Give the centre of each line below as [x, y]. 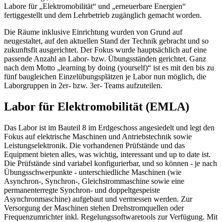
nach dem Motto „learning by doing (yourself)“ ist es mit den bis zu [109, 67]
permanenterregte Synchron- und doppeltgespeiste [82, 190]
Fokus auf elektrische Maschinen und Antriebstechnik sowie [98, 136]
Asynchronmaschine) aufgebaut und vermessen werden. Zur [98, 199]
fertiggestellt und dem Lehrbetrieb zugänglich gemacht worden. [103, 15]
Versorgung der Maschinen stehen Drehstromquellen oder [94, 208]
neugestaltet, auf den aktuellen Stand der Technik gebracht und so [106, 41]
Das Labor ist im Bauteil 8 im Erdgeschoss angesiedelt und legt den [109, 127]
